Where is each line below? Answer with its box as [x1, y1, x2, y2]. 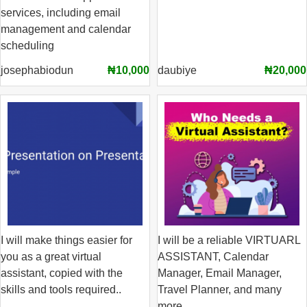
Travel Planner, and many [158, 284, 282, 295]
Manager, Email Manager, [158, 267, 282, 279]
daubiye [158, 64, 197, 76]
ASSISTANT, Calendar [158, 251, 269, 262]
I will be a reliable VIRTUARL [158, 234, 300, 246]
